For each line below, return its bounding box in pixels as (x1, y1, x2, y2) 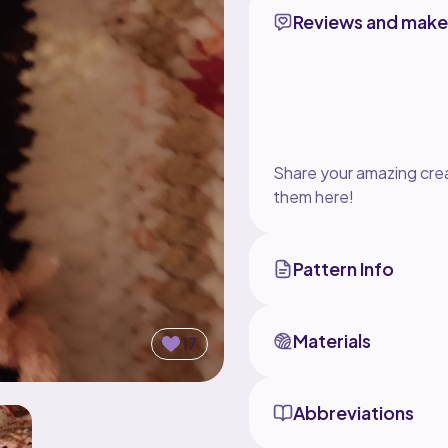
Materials (292, 328, 371, 352)
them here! (272, 185, 354, 207)
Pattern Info (292, 256, 394, 280)
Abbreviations (292, 400, 414, 424)
